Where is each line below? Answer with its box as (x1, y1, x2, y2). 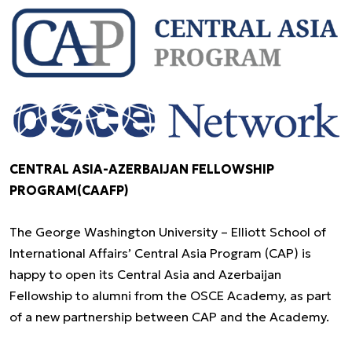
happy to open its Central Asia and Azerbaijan (9, 266, 281, 283)
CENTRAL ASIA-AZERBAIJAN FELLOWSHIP (9, 161, 274, 178)
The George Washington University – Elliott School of (9, 224, 326, 240)
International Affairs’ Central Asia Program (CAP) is (9, 245, 311, 262)
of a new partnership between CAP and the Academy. (9, 309, 329, 325)
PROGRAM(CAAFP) (9, 182, 129, 199)
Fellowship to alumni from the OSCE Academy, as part (9, 288, 332, 304)
